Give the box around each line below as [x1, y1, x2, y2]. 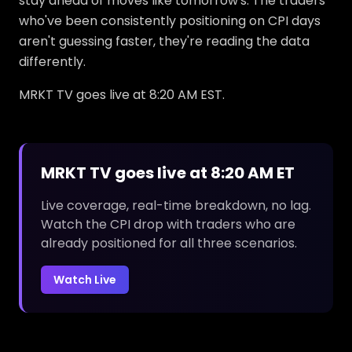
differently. [19, 53, 86, 71]
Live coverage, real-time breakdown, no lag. [41, 196, 311, 214]
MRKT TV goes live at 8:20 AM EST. [19, 86, 225, 104]
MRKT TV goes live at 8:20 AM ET [41, 162, 295, 184]
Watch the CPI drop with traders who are [41, 215, 295, 233]
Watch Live [53, 272, 116, 288]
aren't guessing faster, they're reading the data [19, 32, 310, 50]
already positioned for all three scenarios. [41, 234, 297, 252]
